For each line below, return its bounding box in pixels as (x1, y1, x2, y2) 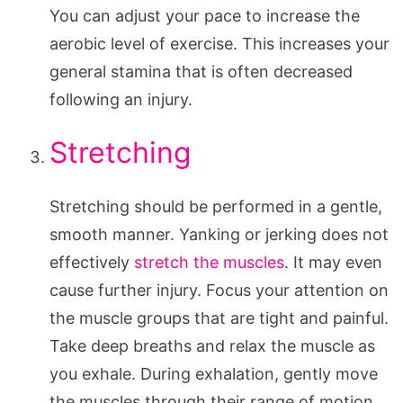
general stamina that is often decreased (49, 61, 353, 81)
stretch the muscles (134, 252, 284, 272)
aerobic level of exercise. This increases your (49, 33, 390, 53)
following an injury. (49, 89, 193, 109)
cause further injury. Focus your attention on (49, 280, 389, 300)
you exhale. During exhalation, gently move (49, 363, 378, 383)
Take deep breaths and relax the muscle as (49, 336, 375, 355)
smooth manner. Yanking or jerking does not (49, 224, 389, 244)
